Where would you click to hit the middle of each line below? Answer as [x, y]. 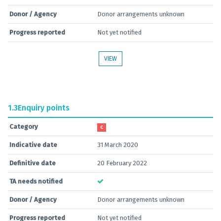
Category [24, 127]
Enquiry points [44, 108]
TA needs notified [36, 181]
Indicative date [33, 145]
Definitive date [33, 163]
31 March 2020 [118, 145]
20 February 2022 [122, 163]
